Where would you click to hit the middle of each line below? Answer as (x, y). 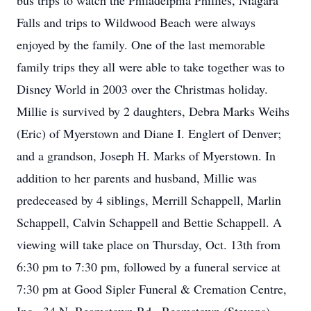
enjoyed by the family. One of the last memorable (141, 44)
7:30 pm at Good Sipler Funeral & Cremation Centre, (152, 289)
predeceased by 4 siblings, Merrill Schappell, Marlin (149, 200)
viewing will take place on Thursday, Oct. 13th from (149, 244)
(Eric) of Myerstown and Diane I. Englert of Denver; (149, 133)
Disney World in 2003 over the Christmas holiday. (142, 89)
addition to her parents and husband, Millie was (137, 178)
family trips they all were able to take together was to (151, 67)
